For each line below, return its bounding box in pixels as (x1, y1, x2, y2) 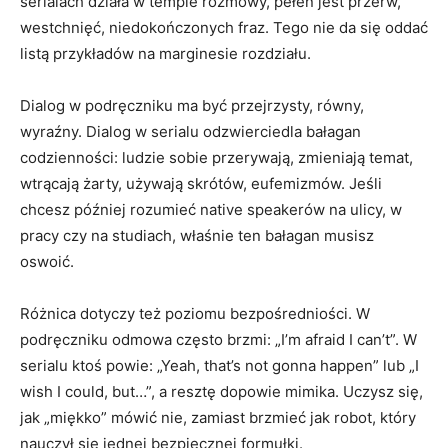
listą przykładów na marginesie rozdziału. (20, 43, 311, 63)
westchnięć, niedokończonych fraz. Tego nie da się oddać (20, 17, 428, 37)
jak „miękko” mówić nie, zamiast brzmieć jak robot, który (20, 407, 416, 427)
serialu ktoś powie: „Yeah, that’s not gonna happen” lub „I (20, 355, 419, 375)
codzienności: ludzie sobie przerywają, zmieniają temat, (20, 147, 413, 167)
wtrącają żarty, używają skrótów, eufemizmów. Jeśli (20, 173, 382, 193)
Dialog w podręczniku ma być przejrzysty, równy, (20, 95, 364, 115)
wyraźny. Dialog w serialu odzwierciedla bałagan (20, 121, 361, 141)
